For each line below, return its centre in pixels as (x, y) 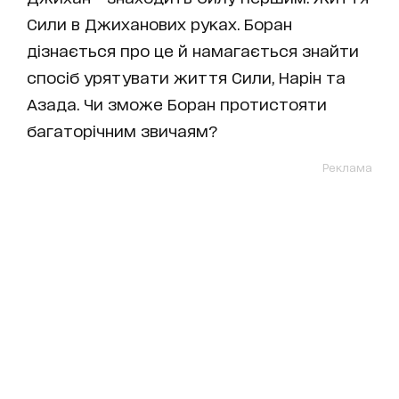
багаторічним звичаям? (122, 130)
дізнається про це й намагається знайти (193, 49)
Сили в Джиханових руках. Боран (159, 23)
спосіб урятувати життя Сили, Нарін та (186, 76)
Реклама (347, 167)
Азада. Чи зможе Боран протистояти (177, 103)
